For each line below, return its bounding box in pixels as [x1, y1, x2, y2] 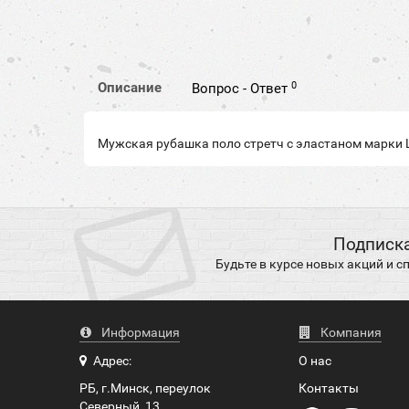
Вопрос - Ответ [192, 80, 292, 98]
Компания [318, 325, 383, 341]
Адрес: [87, 353, 132, 369]
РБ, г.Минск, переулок [79, 381, 212, 396]
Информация [99, 325, 181, 341]
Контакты [299, 381, 360, 396]
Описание [98, 79, 163, 97]
